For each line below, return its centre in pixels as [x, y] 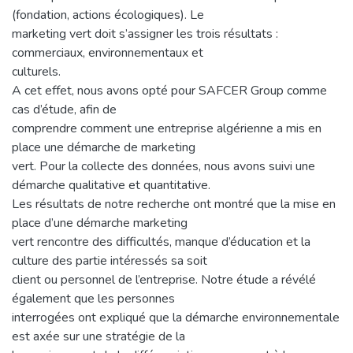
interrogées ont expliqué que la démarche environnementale [176, 317]
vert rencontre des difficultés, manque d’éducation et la [161, 242]
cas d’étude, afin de [64, 109]
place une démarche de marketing [104, 147]
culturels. [36, 71]
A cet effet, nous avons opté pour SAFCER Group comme [169, 90]
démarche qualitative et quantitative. [111, 185]
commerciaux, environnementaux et [108, 52]
